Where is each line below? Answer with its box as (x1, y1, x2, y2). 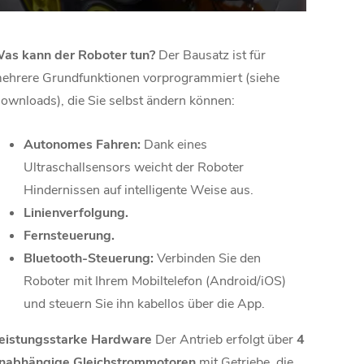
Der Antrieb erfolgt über (152, 331, 297, 349)
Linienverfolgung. (24, 204, 128, 223)
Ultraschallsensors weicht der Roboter (24, 158, 244, 177)
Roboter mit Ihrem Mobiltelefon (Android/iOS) (24, 272, 286, 291)
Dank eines (141, 136, 207, 154)
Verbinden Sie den (154, 249, 261, 268)
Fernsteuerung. (24, 227, 115, 245)
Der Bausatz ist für (155, 46, 266, 65)
